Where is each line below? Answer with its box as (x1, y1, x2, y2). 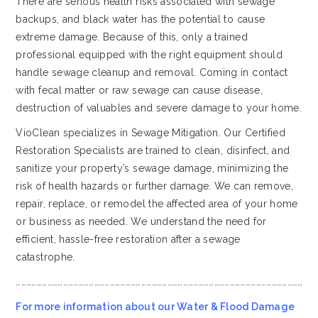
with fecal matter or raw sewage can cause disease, (16, 84, 263, 96)
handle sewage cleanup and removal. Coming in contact (16, 66, 288, 78)
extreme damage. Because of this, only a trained (16, 31, 248, 43)
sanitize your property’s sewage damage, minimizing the (16, 162, 289, 174)
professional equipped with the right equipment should (16, 48, 283, 60)
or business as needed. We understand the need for (16, 215, 267, 227)
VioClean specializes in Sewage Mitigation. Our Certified (16, 126, 286, 138)
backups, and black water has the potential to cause (16, 13, 265, 25)
